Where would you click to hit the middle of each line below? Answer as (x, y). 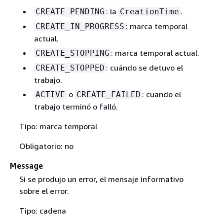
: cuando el (161, 94)
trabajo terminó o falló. (76, 106)
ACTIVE (50, 94)
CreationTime (149, 11)
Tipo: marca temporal (58, 126)
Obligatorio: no (46, 146)
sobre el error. (44, 191)
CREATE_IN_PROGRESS (80, 26)
